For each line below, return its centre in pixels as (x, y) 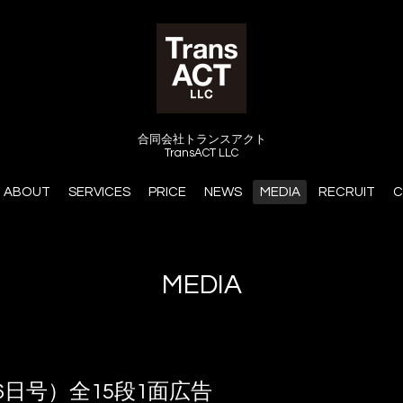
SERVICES (99, 192)
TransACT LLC (201, 152)
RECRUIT (346, 192)
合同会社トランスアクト (201, 139)
